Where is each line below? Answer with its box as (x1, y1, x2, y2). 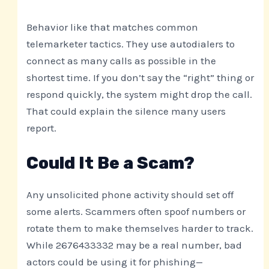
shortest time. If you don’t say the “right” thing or (26, 71, 255, 83)
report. (26, 121, 57, 134)
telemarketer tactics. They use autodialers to (26, 37, 235, 50)
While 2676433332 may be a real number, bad (26, 238, 243, 251)
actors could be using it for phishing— (26, 255, 204, 268)
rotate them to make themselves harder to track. (26, 222, 254, 234)
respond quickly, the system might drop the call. (26, 88, 253, 100)
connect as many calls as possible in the (26, 54, 217, 67)
